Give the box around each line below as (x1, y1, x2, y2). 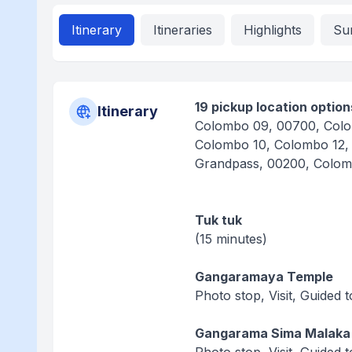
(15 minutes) (195, 231, 268, 247)
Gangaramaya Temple (195, 269, 334, 284)
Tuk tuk (195, 212, 243, 228)
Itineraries (153, 22, 213, 38)
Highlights (244, 22, 302, 38)
